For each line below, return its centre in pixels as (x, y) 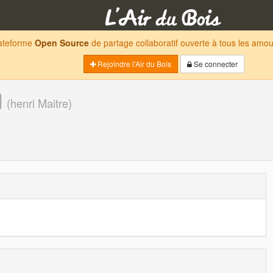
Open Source (62, 43)
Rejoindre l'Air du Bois (133, 64)
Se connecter (215, 64)
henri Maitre (39, 103)
